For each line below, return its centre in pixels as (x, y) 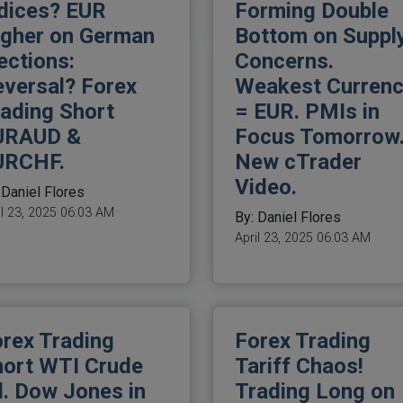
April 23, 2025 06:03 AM (302, 238)
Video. (265, 188)
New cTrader (298, 162)
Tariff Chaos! (299, 367)
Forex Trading (302, 341)
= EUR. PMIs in (307, 112)
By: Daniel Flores (287, 218)
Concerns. (284, 62)
